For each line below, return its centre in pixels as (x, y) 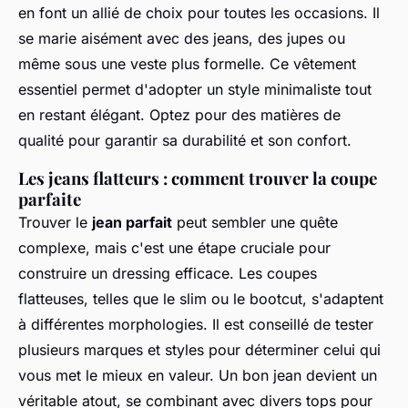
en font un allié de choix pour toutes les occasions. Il (199, 12)
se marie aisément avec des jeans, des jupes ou (182, 38)
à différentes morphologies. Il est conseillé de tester (196, 324)
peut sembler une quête (255, 222)
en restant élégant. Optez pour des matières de (179, 114)
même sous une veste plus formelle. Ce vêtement (187, 63)
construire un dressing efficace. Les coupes (168, 273)
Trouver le (55, 222)
